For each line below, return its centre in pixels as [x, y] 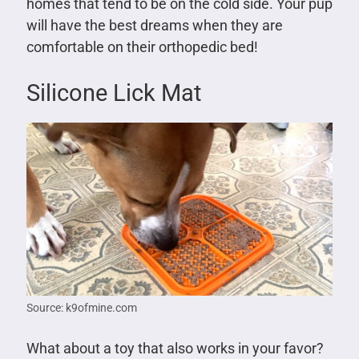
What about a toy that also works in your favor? [175, 348]
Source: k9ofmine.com [81, 307]
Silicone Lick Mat [113, 93]
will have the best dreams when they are [154, 26]
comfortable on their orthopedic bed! [142, 47]
